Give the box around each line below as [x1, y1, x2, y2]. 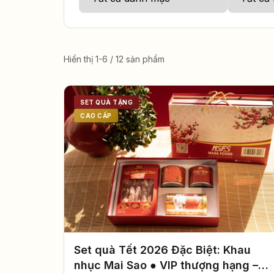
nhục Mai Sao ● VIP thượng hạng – [74, 259, 258, 272]
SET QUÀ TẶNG [80, 98, 133, 106]
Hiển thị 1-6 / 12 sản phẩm [64, 53, 165, 64]
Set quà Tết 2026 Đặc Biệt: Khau [74, 243, 251, 257]
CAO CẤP [80, 112, 112, 119]
